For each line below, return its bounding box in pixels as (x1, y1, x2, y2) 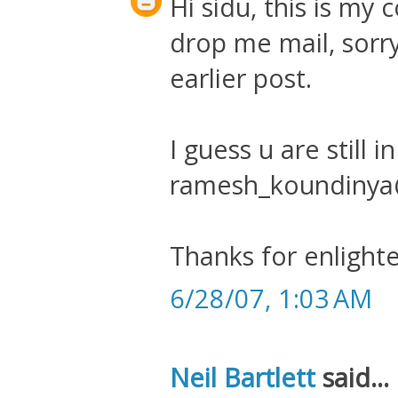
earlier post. (170, 60, 312, 96)
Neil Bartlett (170, 360, 315, 395)
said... (315, 360, 389, 395)
